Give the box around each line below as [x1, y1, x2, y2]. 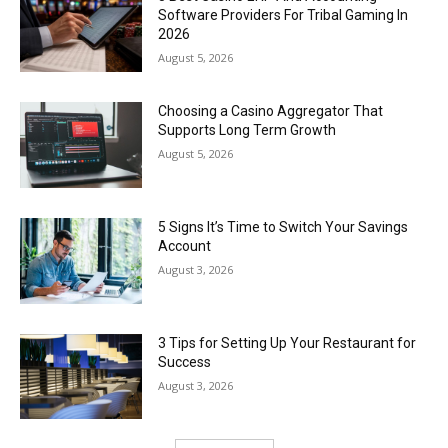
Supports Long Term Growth [158, 122, 337, 139]
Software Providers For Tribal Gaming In [158, 6, 409, 23]
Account [158, 237, 212, 254]
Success [158, 353, 212, 370]
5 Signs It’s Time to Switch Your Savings [158, 218, 409, 235]
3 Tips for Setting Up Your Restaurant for [158, 334, 417, 351]
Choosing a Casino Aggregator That [158, 103, 384, 120]
